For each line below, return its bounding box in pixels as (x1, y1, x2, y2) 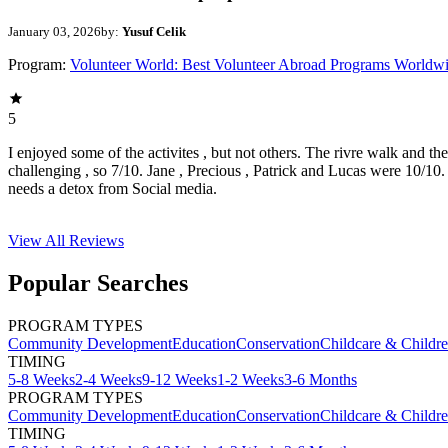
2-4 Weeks (75, 370, 142, 388)
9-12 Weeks (142, 370, 217, 388)
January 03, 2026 (8, 24, 101, 40)
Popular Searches (8, 269, 188, 296)
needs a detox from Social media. (8, 180, 217, 198)
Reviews (69, 232, 124, 250)
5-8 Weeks (8, 370, 75, 388)
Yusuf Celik (122, 24, 186, 40)
